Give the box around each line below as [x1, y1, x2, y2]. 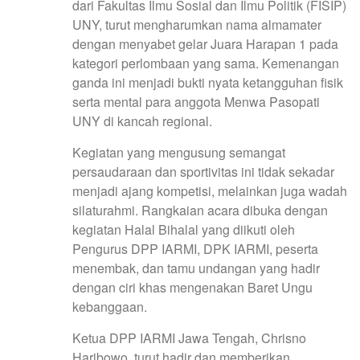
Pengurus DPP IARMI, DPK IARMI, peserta [72, 239, 318, 258]
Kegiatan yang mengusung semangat [72, 142, 285, 162]
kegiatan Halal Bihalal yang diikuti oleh [72, 219, 295, 239]
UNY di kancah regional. [72, 111, 212, 130]
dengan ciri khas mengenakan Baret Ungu [72, 277, 313, 297]
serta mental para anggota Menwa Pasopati [72, 92, 320, 111]
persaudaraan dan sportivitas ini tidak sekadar [72, 162, 334, 181]
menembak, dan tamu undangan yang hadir [72, 258, 320, 277]
